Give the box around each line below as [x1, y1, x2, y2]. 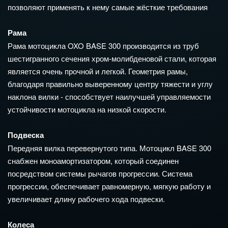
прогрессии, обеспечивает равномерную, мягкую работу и [8, 181, 211, 192]
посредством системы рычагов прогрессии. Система [8, 168, 192, 179]
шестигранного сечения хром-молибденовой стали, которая [8, 53, 216, 64]
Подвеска [8, 129, 44, 141]
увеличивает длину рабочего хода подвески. [8, 193, 165, 205]
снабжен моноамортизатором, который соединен [8, 155, 179, 166]
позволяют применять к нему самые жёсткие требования [8, 2, 208, 13]
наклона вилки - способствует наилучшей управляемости [8, 91, 211, 102]
